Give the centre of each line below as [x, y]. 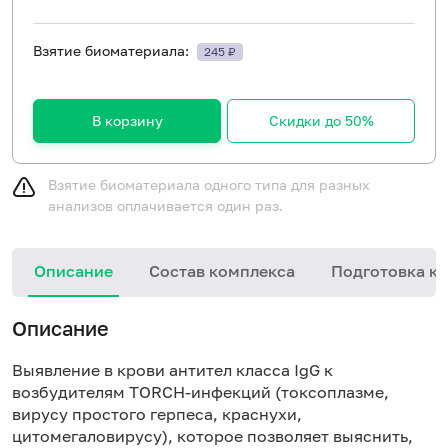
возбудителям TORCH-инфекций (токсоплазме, [200, 391]
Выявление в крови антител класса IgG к [172, 369]
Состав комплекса [222, 270]
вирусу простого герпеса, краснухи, [157, 413]
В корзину [127, 120]
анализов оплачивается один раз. [165, 205]
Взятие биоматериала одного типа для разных [209, 184]
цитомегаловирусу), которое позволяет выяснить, [212, 435]
